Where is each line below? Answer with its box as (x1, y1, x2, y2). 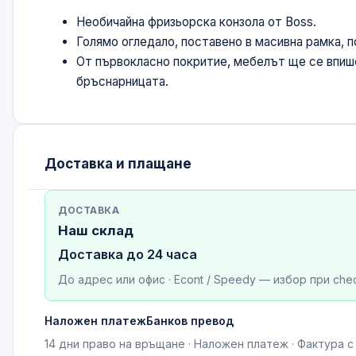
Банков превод (146, 313, 234, 327)
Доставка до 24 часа (58, 246, 198, 263)
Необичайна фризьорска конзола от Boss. (76, 14, 317, 29)
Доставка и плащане (44, 156, 192, 172)
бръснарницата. (76, 73, 169, 89)
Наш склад (58, 222, 134, 238)
